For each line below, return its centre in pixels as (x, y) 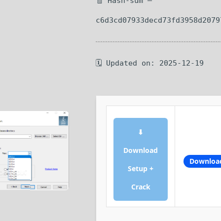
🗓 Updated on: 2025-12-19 (150, 63)
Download (141, 150)
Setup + (141, 169)
